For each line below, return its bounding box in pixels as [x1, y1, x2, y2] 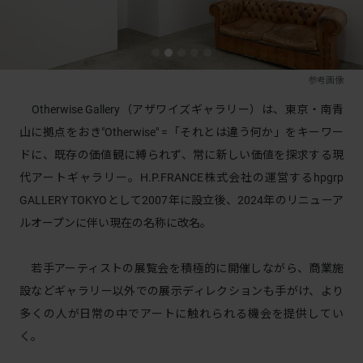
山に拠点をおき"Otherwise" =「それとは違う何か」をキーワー [19, 126, 344, 139]
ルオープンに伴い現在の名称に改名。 [19, 216, 211, 229]
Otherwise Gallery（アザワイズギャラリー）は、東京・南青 [19, 103, 344, 116]
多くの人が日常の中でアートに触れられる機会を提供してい [19, 307, 344, 320]
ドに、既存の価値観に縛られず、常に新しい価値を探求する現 [19, 148, 344, 161]
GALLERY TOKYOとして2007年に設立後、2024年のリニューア [19, 194, 344, 207]
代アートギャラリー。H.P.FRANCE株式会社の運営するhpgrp [19, 171, 344, 184]
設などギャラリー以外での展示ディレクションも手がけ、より [19, 284, 344, 297]
